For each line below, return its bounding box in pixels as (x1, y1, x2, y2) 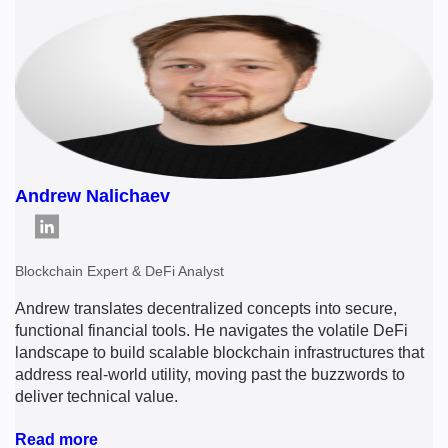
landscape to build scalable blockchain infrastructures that (15, 343, 424, 361)
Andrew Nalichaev (15, 185, 170, 206)
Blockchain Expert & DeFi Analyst (15, 262, 224, 279)
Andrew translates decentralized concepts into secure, (15, 299, 397, 317)
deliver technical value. (15, 387, 178, 405)
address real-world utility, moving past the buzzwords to (15, 365, 405, 383)
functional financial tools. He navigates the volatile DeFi (15, 321, 408, 339)
